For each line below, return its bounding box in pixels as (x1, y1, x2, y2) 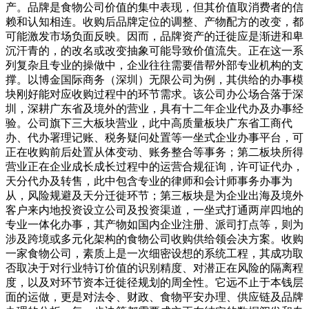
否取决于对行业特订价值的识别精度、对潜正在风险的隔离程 (6, 262, 303, 274)
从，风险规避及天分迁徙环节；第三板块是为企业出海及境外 (6, 190, 303, 201)
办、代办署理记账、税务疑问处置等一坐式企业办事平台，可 (6, 132, 303, 143)
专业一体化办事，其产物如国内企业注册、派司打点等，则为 (6, 219, 303, 230)
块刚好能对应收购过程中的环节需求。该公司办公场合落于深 (6, 88, 303, 100)
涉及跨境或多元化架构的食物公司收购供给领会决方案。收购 (6, 233, 303, 245)
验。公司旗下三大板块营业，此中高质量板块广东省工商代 (6, 117, 292, 129)
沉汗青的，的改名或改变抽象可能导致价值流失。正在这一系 (6, 45, 303, 57)
